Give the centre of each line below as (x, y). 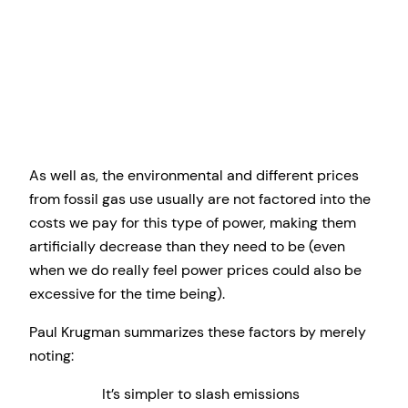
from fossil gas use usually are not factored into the (200, 199)
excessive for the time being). (127, 293)
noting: (51, 355)
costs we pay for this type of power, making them (193, 222)
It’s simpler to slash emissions (201, 394)
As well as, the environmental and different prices (194, 175)
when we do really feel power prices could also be (195, 270)
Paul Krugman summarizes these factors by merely (198, 331)
